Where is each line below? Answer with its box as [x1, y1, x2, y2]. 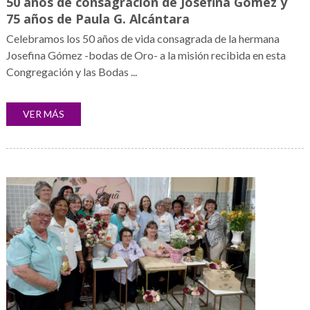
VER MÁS [22, 108, 64, 120]
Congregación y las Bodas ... [6, 65, 137, 79]
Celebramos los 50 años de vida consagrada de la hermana [6, 32, 280, 46]
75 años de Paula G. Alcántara [6, 10, 190, 28]
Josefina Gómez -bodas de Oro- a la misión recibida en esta [6, 48, 286, 62]
